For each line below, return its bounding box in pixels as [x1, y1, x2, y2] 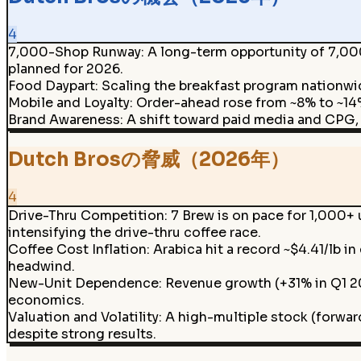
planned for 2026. [7, 60, 123, 78]
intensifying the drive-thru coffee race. [7, 223, 261, 241]
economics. [7, 291, 85, 309]
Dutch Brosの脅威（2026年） [7, 147, 289, 172]
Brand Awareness [7, 111, 120, 129]
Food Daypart [7, 77, 95, 95]
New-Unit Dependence [7, 274, 159, 292]
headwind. [7, 257, 75, 275]
